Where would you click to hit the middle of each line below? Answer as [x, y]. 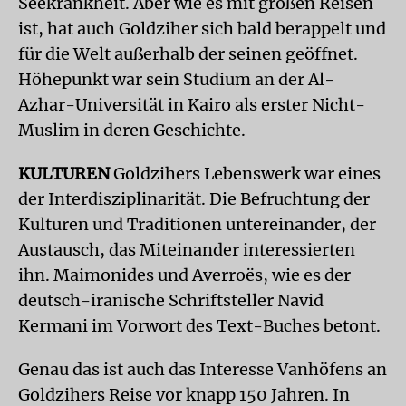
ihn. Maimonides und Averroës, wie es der [184, 275]
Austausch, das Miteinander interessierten [187, 250]
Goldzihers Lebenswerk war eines [247, 174]
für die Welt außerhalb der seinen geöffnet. [188, 54]
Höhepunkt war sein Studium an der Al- [176, 79]
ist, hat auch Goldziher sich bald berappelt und [202, 29]
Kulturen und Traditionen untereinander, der [197, 224]
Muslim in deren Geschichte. [132, 130]
